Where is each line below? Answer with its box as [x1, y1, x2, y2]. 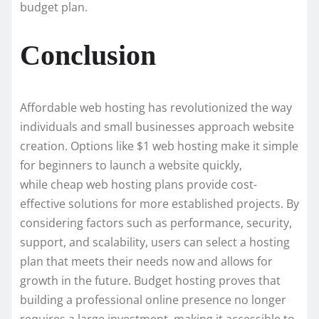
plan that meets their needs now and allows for [20, 253, 273, 270]
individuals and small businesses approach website [20, 119, 294, 135]
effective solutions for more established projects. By [20, 196, 299, 212]
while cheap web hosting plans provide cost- [20, 177, 257, 193]
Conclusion [20, 39, 156, 72]
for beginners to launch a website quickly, [20, 157, 242, 174]
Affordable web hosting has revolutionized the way [20, 100, 292, 116]
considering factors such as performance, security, [20, 215, 292, 231]
